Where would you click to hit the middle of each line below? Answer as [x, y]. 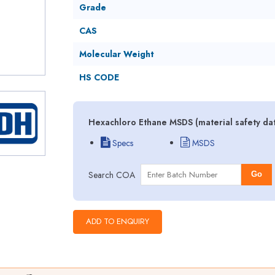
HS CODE [99, 77]
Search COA [111, 175]
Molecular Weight [116, 54]
